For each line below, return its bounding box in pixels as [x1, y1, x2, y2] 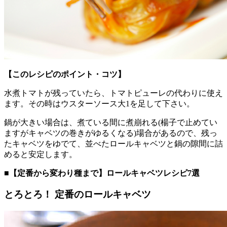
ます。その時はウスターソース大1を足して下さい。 [4, 99, 195, 108]
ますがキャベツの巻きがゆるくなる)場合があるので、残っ [4, 128, 217, 137]
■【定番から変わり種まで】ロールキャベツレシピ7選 [4, 168, 200, 177]
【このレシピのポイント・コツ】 [4, 69, 126, 79]
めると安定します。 [4, 149, 77, 159]
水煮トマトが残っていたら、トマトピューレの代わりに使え [4, 88, 223, 97]
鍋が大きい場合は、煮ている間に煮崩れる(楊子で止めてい [4, 118, 217, 127]
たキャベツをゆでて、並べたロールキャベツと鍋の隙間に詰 [4, 139, 223, 148]
